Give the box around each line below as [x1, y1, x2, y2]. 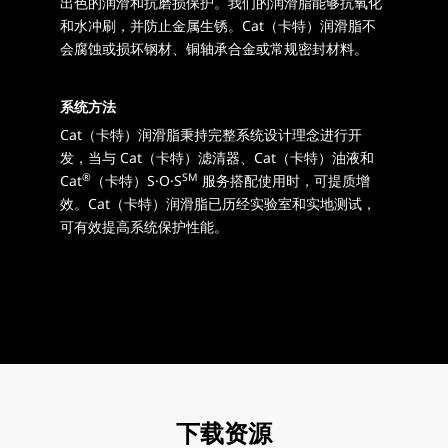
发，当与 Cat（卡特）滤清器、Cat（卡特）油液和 [60, 148, 374, 168]
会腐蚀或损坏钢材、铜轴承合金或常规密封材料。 [60, 39, 368, 59]
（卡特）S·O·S [91, 171, 182, 191]
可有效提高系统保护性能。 [60, 217, 228, 237]
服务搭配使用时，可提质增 [198, 171, 370, 191]
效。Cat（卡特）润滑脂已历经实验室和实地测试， [60, 194, 376, 214]
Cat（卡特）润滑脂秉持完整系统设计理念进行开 [60, 125, 362, 145]
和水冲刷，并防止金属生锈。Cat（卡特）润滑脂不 [60, 16, 376, 36]
